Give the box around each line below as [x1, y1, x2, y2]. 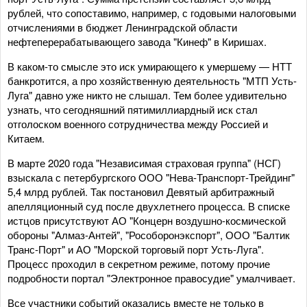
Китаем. [8, 130, 45, 145]
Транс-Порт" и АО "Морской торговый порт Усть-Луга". [8, 241, 264, 256]
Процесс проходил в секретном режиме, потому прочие [8, 256, 270, 271]
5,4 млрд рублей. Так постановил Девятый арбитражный [8, 184, 274, 199]
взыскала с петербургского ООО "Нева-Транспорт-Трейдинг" [8, 169, 295, 184]
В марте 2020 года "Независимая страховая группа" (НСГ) [8, 155, 281, 170]
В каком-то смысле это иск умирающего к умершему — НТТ [8, 58, 292, 73]
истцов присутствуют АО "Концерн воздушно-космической [8, 212, 286, 228]
